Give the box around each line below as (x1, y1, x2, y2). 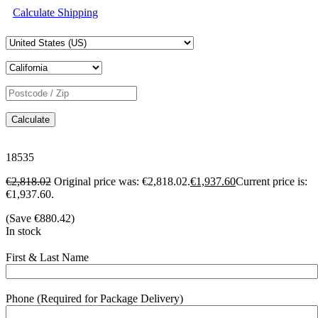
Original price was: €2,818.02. (54, 175, 190, 188)
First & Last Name (6, 251, 89, 263)
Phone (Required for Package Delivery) (6, 292, 183, 305)
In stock (6, 225, 41, 238)
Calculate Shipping (13, 6, 98, 19)
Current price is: (236, 175, 307, 188)
